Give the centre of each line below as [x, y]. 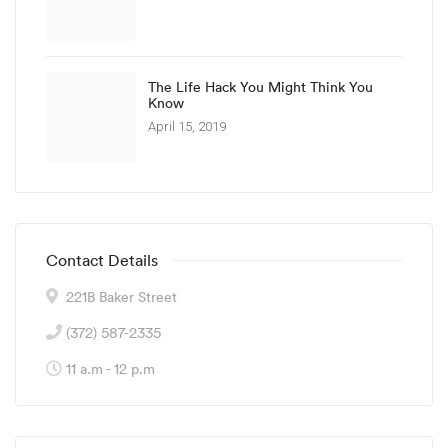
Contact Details [102, 260]
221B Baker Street [121, 297]
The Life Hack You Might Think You [260, 87]
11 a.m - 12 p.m [110, 369]
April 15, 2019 [187, 126]
